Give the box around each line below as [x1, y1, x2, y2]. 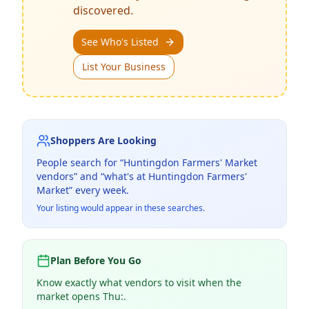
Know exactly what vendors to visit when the [37, 276, 241, 289]
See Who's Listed [81, 35, 159, 48]
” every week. [69, 183, 129, 197]
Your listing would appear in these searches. [37, 202, 205, 214]
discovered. [73, 3, 133, 18]
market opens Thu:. [37, 290, 126, 303]
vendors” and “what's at [37, 170, 148, 183]
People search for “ [37, 156, 123, 169]
